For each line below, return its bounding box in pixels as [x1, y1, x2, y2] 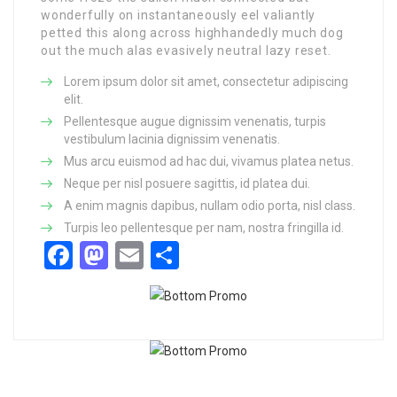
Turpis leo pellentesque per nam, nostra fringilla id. [64, 221, 344, 235]
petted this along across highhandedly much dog [41, 26, 344, 40]
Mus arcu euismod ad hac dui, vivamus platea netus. [64, 154, 354, 168]
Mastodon [108, 238, 233, 272]
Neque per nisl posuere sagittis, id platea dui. [64, 176, 310, 191]
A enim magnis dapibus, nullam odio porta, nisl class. [64, 198, 355, 213]
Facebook [73, 238, 191, 272]
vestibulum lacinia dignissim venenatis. [64, 132, 280, 146]
